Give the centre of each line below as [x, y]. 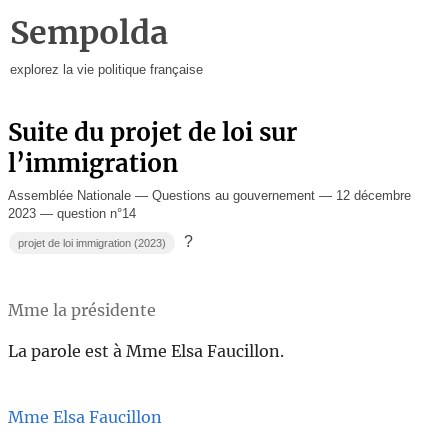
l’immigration [93, 163]
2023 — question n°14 [72, 213]
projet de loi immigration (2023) [92, 243]
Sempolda [88, 32]
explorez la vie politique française [106, 70]
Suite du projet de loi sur [152, 132]
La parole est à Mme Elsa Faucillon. [146, 350]
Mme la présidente [82, 309]
